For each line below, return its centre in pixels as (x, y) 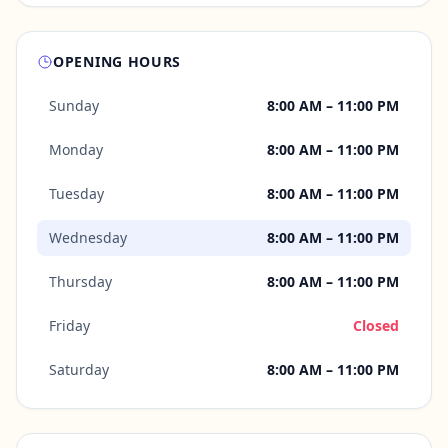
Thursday (80, 281)
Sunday (74, 105)
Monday (76, 149)
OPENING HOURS (117, 61)
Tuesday (76, 193)
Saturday (79, 369)
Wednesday (88, 237)
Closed (376, 325)
